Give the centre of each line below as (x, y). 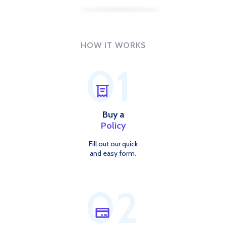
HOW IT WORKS (113, 45)
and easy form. (113, 154)
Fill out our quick (113, 144)
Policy (113, 126)
